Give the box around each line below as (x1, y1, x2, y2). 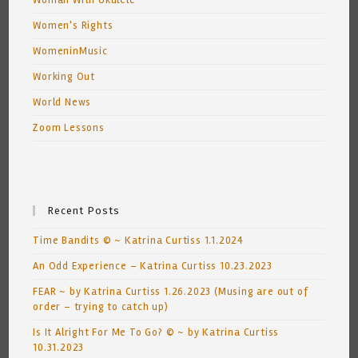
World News (33, 96, 92, 109)
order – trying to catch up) (33, 300, 169, 314)
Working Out (33, 70, 96, 84)
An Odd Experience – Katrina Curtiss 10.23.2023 (33, 260, 273, 273)
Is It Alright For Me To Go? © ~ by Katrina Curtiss (33, 326, 280, 340)
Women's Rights (33, 19, 113, 33)
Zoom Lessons (33, 121, 105, 135)
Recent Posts (47, 205, 121, 217)
